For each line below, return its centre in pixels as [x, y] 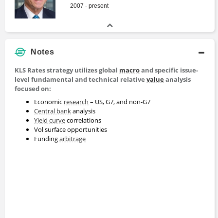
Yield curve [50, 120]
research [76, 102]
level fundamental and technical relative [81, 80]
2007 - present [90, 6]
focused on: [33, 89]
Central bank [53, 111]
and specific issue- [169, 70]
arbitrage [73, 139]
